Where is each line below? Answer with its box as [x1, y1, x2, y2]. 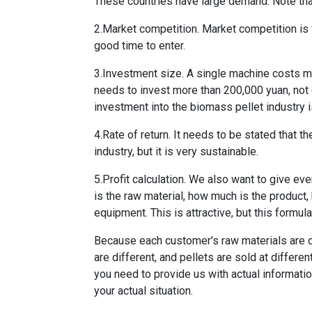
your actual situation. [94, 283, 194, 297]
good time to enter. [94, 38, 186, 52]
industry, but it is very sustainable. [94, 144, 259, 158]
